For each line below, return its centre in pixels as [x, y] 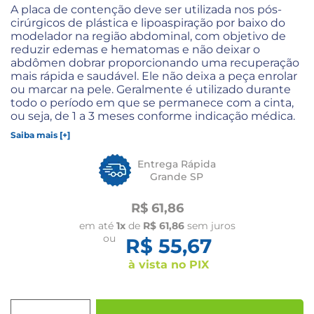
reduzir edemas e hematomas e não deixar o [135, 49]
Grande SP [176, 177]
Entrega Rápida [176, 164]
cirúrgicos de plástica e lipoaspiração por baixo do [148, 23]
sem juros [210, 226]
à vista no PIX [168, 265]
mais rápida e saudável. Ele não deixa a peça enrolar [154, 76]
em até [97, 226]
